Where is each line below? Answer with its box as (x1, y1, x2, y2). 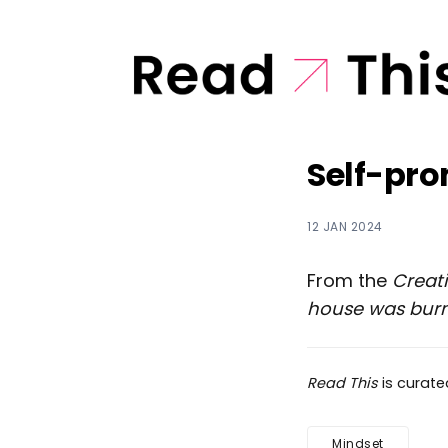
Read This (307, 372, 378, 393)
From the (307, 267, 392, 293)
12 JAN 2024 (307, 217, 383, 235)
